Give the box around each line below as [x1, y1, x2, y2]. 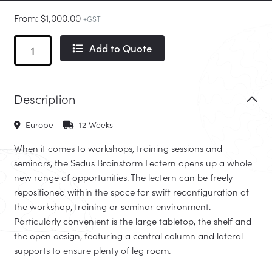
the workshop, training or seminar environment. [14, 199, 211, 212]
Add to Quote [89, 40, 152, 55]
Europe [23, 118, 53, 131]
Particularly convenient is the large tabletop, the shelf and [14, 214, 251, 227]
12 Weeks [76, 118, 113, 131]
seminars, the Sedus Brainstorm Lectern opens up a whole [14, 155, 252, 169]
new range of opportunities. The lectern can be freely [14, 170, 233, 183]
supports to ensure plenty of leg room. [14, 243, 171, 256]
